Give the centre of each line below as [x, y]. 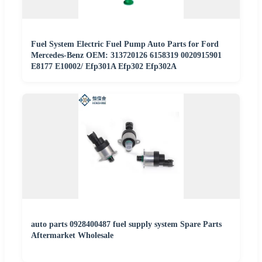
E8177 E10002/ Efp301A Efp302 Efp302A [104, 66]
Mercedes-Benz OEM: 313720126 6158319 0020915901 [126, 55]
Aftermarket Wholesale [72, 235]
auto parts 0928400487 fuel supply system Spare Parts [126, 224]
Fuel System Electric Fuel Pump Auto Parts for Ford [125, 44]
